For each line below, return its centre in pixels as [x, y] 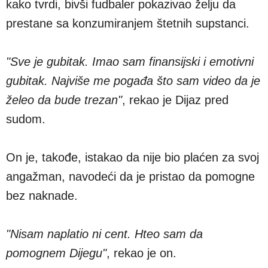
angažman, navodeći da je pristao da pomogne [130, 177]
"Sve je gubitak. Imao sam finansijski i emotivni [130, 62]
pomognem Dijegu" [56, 253]
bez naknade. [42, 196]
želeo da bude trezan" [64, 100]
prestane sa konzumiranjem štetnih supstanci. [128, 24]
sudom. [26, 119]
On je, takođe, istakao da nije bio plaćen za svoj [133, 158]
